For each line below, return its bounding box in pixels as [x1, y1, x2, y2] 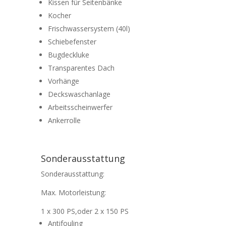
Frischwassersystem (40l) [47, 24, 130, 34]
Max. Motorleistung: [40, 188, 106, 198]
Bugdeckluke [47, 50, 89, 60]
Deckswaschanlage [47, 89, 110, 99]
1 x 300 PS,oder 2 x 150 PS [40, 206, 129, 216]
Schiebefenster [47, 37, 96, 47]
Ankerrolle [47, 116, 81, 126]
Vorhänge [47, 76, 79, 86]
